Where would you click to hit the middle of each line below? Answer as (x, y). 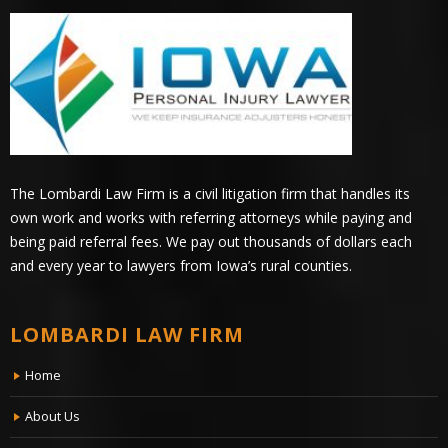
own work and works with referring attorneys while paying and (211, 217)
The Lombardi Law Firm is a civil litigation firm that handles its (210, 193)
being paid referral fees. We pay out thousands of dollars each (211, 241)
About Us (52, 416)
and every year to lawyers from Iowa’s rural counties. (181, 265)
